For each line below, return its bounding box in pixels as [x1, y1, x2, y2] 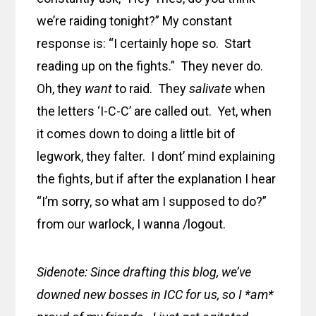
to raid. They [112, 81, 190, 97]
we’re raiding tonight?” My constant [37, 13, 233, 29]
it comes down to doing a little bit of [37, 126, 236, 142]
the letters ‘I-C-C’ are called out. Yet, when [37, 104, 272, 119]
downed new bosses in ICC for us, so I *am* [37, 287, 274, 303]
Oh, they [37, 81, 85, 97]
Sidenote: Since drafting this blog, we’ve [37, 265, 252, 280]
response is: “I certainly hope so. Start [37, 36, 252, 51]
